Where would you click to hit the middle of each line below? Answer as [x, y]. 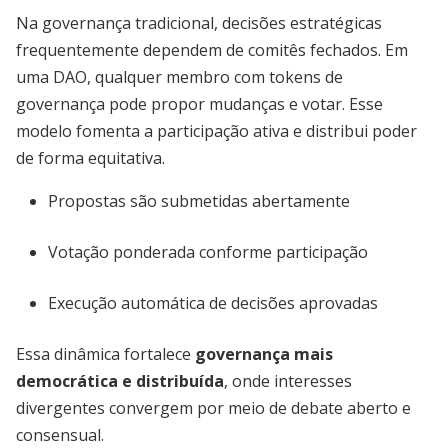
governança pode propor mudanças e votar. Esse [199, 104]
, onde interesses [288, 381]
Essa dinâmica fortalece [105, 354]
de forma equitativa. [90, 158]
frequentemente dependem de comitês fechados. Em [212, 50]
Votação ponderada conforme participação [208, 252]
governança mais [264, 354]
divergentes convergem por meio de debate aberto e [213, 408]
